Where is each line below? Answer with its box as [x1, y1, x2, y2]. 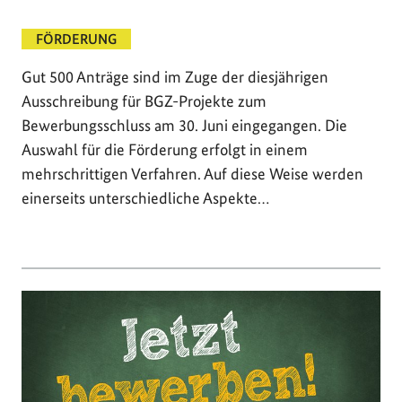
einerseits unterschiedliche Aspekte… [22, 188, 269, 208]
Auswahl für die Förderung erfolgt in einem [22, 140, 308, 160]
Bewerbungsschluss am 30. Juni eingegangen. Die [22, 116, 347, 135]
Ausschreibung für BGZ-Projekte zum [22, 92, 267, 111]
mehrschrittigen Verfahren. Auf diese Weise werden [22, 164, 363, 184]
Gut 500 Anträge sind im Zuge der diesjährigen [22, 67, 328, 87]
